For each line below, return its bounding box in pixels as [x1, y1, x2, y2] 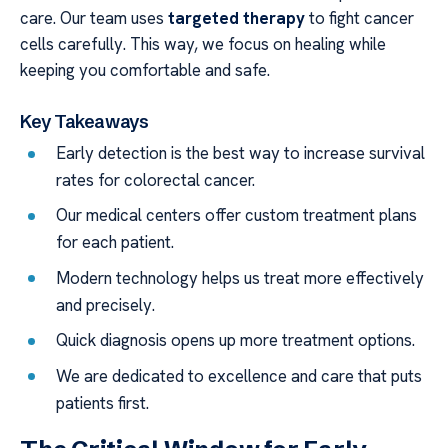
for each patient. [56, 231, 175, 254]
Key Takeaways [20, 110, 149, 134]
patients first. [56, 391, 150, 414]
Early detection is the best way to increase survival [56, 142, 426, 165]
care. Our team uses [20, 7, 168, 30]
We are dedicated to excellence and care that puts [56, 364, 423, 387]
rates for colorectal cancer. [56, 169, 256, 192]
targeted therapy [168, 7, 305, 30]
